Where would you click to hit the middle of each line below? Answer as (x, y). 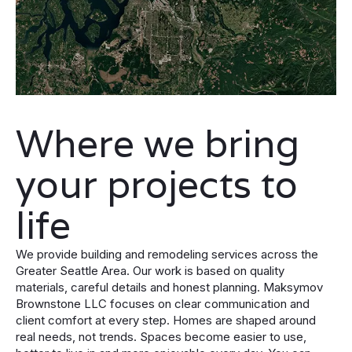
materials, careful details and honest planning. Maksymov (169, 287)
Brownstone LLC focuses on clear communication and (163, 304)
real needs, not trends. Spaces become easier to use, (161, 337)
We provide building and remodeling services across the (167, 254)
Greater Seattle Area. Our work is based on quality (150, 271)
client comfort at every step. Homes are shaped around (166, 320)
